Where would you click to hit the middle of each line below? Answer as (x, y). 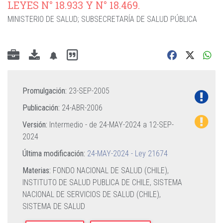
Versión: (35, 125)
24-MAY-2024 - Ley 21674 (127, 154)
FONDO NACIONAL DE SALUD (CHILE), (111, 170)
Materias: (37, 170)
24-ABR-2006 (82, 108)
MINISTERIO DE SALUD (43, 19)
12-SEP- (161, 125)
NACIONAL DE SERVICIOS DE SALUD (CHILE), (92, 194)
